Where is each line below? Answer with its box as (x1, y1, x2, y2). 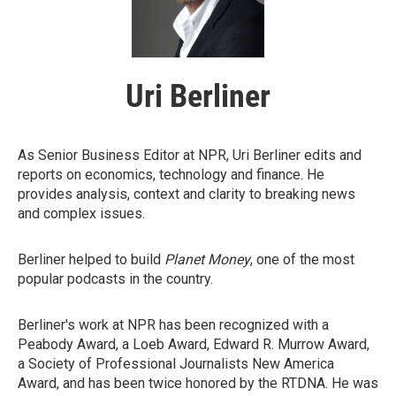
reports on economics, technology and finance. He (18, 166, 324, 184)
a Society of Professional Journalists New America (18, 355, 334, 373)
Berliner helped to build (18, 251, 164, 269)
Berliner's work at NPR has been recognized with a (18, 316, 329, 334)
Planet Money (164, 251, 250, 269)
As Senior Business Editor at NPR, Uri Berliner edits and (18, 147, 362, 164)
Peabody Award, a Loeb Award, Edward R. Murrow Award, (18, 336, 369, 354)
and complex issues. (18, 205, 145, 223)
